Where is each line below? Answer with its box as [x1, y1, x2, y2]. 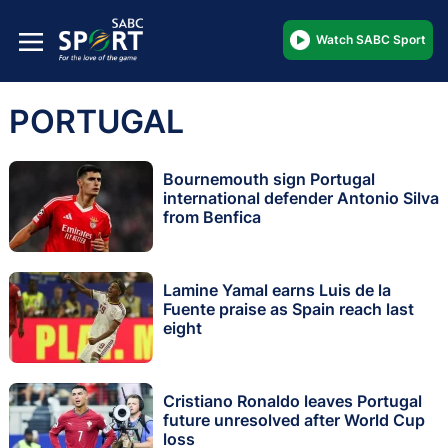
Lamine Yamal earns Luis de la [163, 280, 391, 301]
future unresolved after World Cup [163, 410, 425, 431]
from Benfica [163, 207, 261, 228]
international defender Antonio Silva [163, 188, 439, 209]
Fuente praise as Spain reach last [163, 299, 414, 320]
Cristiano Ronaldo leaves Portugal [163, 391, 422, 412]
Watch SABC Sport [316, 31, 426, 47]
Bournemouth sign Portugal [163, 169, 375, 190]
